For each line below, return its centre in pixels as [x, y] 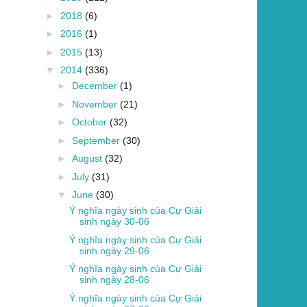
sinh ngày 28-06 [114, 280]
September [97, 140]
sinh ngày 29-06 [114, 250]
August [88, 159]
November [96, 104]
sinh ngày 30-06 [114, 222]
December [96, 86]
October [90, 122]
